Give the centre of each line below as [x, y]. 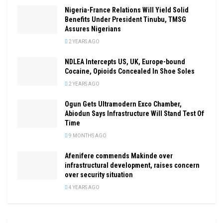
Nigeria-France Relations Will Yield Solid [127, 10]
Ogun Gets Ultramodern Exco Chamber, [123, 104]
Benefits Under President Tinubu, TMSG [125, 19]
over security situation [99, 174]
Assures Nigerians [93, 29]
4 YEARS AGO [84, 187]
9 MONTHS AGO [87, 135]
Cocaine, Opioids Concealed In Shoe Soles [130, 71]
